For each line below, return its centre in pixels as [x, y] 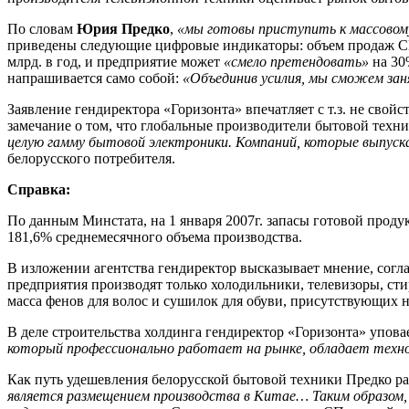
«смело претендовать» [296, 62]
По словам [42, 29]
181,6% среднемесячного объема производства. [155, 237]
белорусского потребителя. [91, 159]
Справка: [39, 190]
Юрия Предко [123, 29]
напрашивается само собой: [95, 79]
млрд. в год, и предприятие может [115, 62]
